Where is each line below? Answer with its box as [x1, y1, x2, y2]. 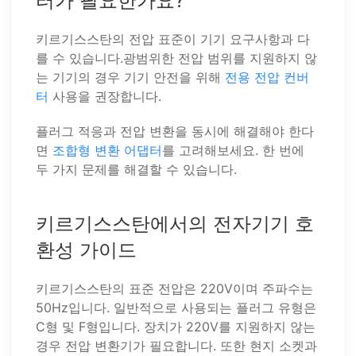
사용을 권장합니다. [48, 88, 161, 104]
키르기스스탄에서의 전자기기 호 [36, 212, 314, 235]
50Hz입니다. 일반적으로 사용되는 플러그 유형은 [36, 300, 316, 315]
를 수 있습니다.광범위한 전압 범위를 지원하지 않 [36, 50, 317, 66]
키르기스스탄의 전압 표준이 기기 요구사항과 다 [36, 31, 310, 47]
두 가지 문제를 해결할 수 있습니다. [36, 161, 237, 177]
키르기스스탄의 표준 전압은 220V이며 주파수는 [36, 281, 313, 296]
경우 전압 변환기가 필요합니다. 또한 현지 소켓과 [36, 338, 317, 354]
